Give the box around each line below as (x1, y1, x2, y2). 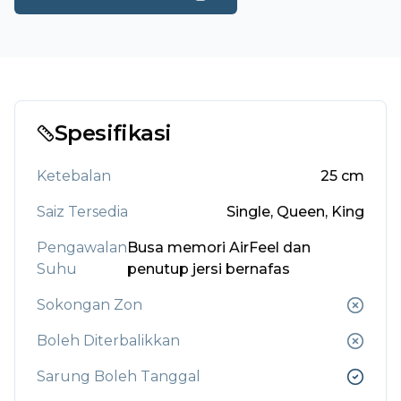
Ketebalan (37, 167, 111, 185)
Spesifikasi (55, 120, 172, 147)
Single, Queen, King (226, 203, 364, 221)
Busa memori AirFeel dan (127, 239, 311, 257)
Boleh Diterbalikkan (37, 332, 180, 350)
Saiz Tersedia (37, 203, 128, 221)
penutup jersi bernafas (127, 260, 291, 278)
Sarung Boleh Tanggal (37, 368, 200, 386)
